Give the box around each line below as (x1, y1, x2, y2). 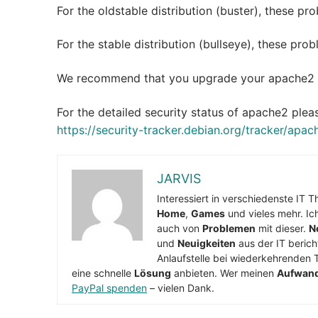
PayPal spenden (72, 282, 147, 295)
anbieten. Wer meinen (171, 267, 277, 280)
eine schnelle (72, 267, 134, 280)
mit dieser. (256, 222, 309, 235)
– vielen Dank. (147, 282, 214, 295)
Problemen (202, 222, 256, 235)
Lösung (134, 267, 171, 280)
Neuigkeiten (177, 237, 236, 250)
